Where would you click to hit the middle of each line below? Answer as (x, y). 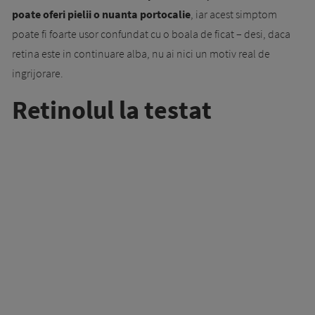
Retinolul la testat (112, 110)
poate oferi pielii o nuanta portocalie (101, 14)
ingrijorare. (38, 73)
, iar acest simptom (234, 14)
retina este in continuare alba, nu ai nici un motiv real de (141, 53)
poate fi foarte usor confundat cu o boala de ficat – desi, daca (151, 33)
